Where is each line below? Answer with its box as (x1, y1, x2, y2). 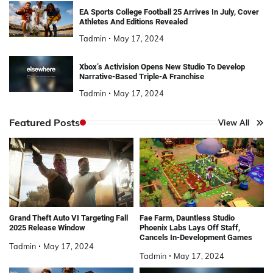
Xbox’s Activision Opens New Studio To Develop (79, 62, 245, 71)
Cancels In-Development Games (140, 233, 252, 243)
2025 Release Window (9, 223, 85, 233)
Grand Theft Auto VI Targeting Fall (9, 213, 128, 223)
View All (218, 117, 250, 127)
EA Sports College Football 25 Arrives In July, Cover (79, 7, 259, 16)
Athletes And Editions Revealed (79, 16, 188, 26)
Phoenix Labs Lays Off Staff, (140, 223, 240, 233)
